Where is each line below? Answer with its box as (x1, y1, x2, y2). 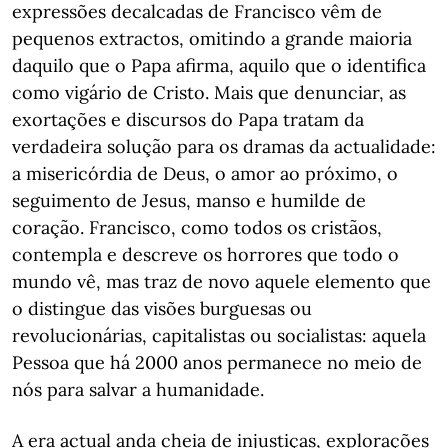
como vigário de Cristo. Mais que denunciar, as (12, 81, 406, 104)
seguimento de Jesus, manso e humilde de (12, 189, 366, 212)
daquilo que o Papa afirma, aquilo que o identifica (12, 54, 426, 77)
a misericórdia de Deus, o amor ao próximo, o (12, 162, 398, 185)
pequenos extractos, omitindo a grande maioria (12, 27, 412, 50)
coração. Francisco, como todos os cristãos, (12, 216, 382, 239)
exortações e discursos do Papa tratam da (12, 108, 364, 131)
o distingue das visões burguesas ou (12, 297, 312, 320)
